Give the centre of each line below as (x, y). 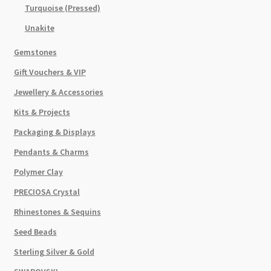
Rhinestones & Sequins (57, 211)
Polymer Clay (38, 171)
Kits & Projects (42, 112)
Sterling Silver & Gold (54, 251)
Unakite (39, 28)
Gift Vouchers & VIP (50, 72)
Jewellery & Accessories (58, 92)
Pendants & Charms (51, 152)
